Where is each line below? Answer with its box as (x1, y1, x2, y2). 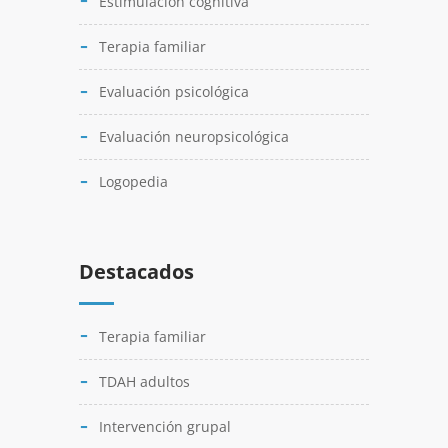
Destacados (79, 258, 194, 285)
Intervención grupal (99, 417, 231, 436)
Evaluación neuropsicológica (99, 127, 289, 146)
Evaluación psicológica (99, 82, 249, 101)
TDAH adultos (99, 372, 190, 391)
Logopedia (99, 172, 168, 191)
